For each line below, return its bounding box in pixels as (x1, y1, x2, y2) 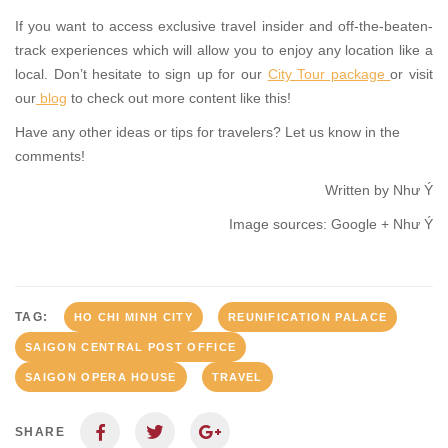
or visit (390, 66, 434, 83)
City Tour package (267, 66, 391, 83)
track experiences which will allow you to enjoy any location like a (15, 42, 433, 59)
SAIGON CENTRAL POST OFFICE (25, 341, 237, 354)
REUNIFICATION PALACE (227, 311, 388, 324)
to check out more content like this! (67, 90, 291, 107)
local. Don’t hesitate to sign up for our (15, 66, 268, 83)
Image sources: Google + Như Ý (229, 216, 433, 233)
